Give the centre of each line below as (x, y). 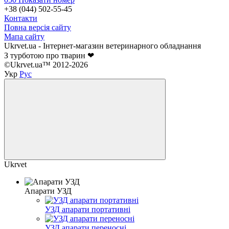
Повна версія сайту (38, 27)
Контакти (21, 18)
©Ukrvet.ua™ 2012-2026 (46, 64)
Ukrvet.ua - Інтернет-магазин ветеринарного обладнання (102, 45)
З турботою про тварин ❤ (49, 55)
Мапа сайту (24, 36)
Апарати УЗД (48, 191)
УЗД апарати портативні (88, 209)
